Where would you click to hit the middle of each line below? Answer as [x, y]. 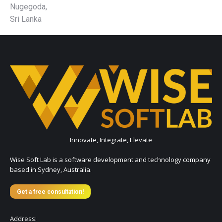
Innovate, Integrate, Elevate [111, 139]
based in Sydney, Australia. [51, 169]
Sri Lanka [26, 19]
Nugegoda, [28, 7]
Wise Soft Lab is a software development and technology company [110, 159]
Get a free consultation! [50, 192]
